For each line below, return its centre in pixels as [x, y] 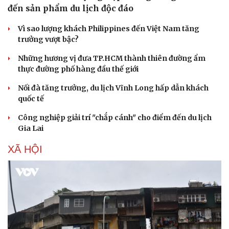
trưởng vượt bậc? [48, 39]
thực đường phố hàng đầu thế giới [78, 69]
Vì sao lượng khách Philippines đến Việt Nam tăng [109, 28]
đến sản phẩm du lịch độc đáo [71, 8]
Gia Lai [31, 128]
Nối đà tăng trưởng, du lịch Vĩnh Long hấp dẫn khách [113, 88]
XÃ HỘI [25, 149]
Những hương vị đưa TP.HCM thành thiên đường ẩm [112, 58]
